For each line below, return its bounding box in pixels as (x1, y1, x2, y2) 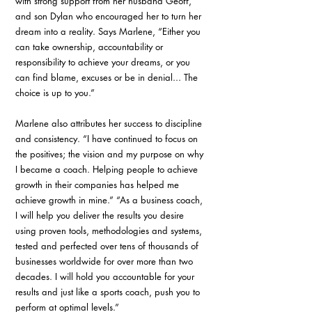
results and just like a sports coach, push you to (15, 286, 203, 298)
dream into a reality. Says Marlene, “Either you (15, 25, 203, 38)
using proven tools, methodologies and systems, (15, 224, 205, 237)
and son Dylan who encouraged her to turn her (15, 10, 204, 22)
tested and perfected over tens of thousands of (15, 240, 201, 252)
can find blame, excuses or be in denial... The (15, 71, 201, 84)
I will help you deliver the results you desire (15, 209, 187, 221)
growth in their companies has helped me (15, 178, 182, 191)
